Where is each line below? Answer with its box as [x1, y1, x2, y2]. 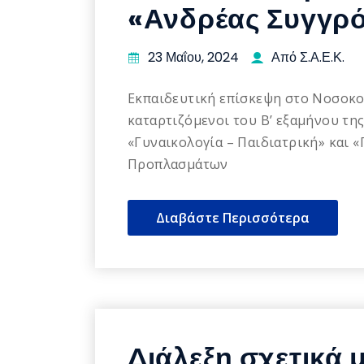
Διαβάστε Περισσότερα [156, 209, 310, 227]
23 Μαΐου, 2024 [148, 48, 239, 67]
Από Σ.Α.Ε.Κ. [271, 48, 344, 67]
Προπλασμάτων [128, 155, 228, 174]
